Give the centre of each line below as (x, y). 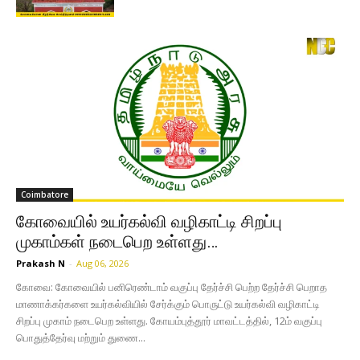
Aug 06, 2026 (102, 263)
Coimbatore (45, 194)
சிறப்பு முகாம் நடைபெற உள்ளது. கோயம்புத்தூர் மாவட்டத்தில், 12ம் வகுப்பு (169, 320)
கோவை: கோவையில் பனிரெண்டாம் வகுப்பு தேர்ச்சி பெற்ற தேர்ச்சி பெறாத (172, 286)
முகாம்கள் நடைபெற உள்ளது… (117, 241)
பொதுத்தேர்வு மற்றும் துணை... (81, 337)
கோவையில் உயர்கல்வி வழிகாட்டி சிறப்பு (149, 221)
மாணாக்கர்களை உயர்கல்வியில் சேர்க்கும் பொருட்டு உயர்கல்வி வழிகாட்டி (168, 303)
